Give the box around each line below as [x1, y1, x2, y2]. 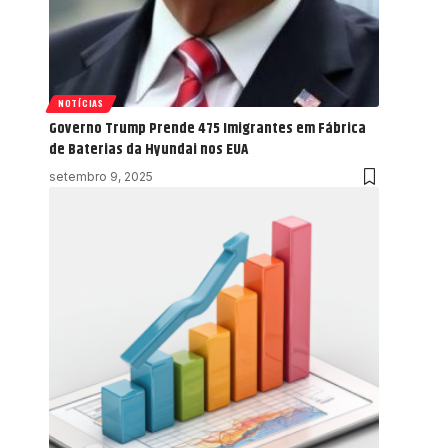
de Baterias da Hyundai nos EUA [49, 137, 248, 161]
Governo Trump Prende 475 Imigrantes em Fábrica [49, 116, 366, 140]
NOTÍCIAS [58, 96, 104, 111]
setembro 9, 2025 [49, 168, 153, 184]
